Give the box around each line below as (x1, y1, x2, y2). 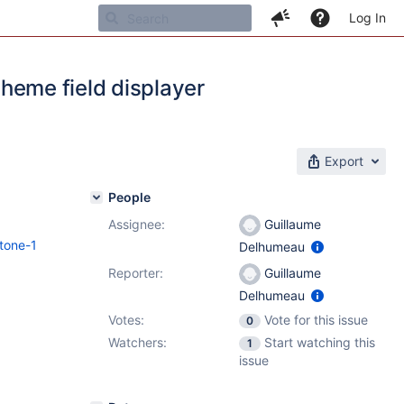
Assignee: (108, 216, 165, 232)
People (108, 189, 151, 205)
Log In (349, 10, 386, 25)
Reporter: (108, 265, 163, 280)
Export (325, 153, 363, 169)
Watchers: (108, 335, 167, 350)
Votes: (108, 312, 144, 327)
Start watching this (264, 335, 375, 350)
